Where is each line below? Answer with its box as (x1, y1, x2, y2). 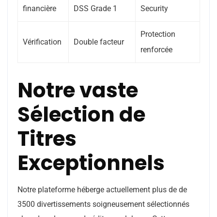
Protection (140, 30, 175, 39)
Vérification (23, 37, 62, 46)
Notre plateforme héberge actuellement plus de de (17, 185, 187, 194)
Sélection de (17, 100, 145, 129)
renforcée (140, 45, 172, 54)
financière (23, 4, 56, 13)
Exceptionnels (17, 149, 165, 177)
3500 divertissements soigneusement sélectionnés (17, 200, 189, 209)
